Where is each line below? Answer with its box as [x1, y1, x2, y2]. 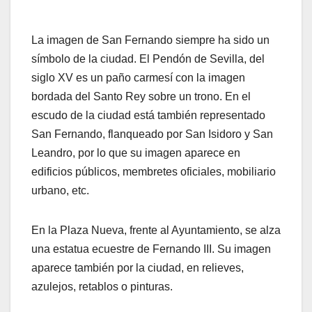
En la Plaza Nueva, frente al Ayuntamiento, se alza [31, 224, 281, 237]
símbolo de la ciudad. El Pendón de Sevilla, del [31, 53, 265, 65]
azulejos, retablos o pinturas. [31, 281, 173, 293]
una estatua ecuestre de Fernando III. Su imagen [31, 243, 271, 256]
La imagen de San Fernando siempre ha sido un [31, 34, 270, 47]
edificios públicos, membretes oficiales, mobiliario [31, 166, 276, 178]
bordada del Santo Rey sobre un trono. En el [31, 91, 251, 103]
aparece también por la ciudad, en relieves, [31, 262, 244, 274]
